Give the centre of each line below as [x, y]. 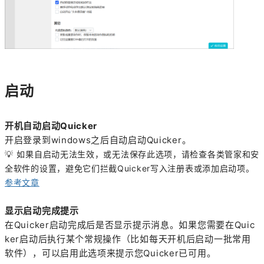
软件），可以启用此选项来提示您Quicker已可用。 [110, 253]
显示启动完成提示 [42, 211]
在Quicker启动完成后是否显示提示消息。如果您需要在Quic [130, 225]
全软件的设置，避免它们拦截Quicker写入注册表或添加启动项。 [130, 169]
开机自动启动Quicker [51, 126]
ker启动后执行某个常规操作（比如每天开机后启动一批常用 [128, 239]
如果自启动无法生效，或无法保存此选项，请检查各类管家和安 [136, 154]
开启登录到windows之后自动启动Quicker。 [98, 140]
